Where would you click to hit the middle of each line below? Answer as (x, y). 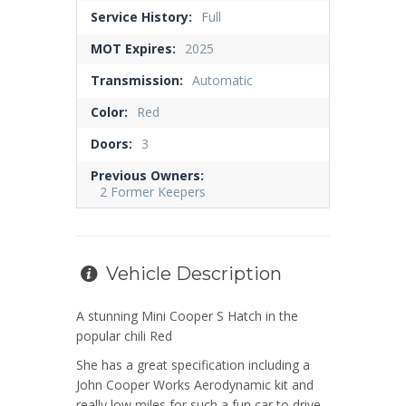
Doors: (111, 144)
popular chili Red (124, 336)
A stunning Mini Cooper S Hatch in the (187, 316)
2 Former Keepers (153, 192)
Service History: (141, 17)
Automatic (222, 81)
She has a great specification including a (193, 365)
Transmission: (137, 81)
